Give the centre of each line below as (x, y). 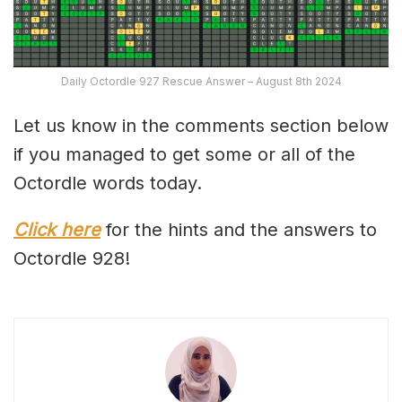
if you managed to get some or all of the (184, 155)
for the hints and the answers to (239, 230)
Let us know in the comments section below (201, 126)
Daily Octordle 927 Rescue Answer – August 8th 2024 (201, 82)
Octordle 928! (72, 259)
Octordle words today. (108, 184)
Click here (57, 230)
